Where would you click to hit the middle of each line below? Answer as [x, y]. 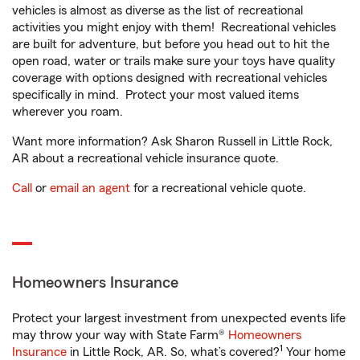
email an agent [90, 188]
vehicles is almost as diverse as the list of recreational [157, 10]
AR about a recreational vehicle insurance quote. [145, 158]
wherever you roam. [67, 112]
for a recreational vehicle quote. [218, 188]
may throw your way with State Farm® [120, 335]
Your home [314, 352]
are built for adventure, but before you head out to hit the [171, 44]
